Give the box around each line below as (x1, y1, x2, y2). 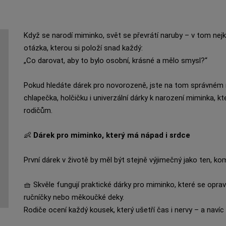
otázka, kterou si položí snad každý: (23, 43, 143, 52)
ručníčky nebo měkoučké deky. (23, 193, 124, 202)
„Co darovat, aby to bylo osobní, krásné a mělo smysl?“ (23, 56, 207, 65)
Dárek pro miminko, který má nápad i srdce (33, 131, 190, 140)
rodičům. (23, 106, 52, 115)
